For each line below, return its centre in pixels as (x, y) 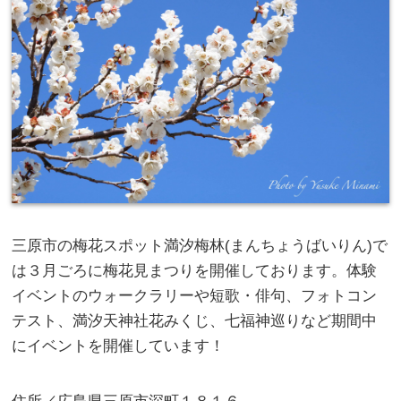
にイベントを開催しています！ (119, 346)
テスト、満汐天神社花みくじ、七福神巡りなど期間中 (195, 321)
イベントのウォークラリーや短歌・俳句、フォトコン (195, 296)
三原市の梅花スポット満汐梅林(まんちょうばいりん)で (200, 246)
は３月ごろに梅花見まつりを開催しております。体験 (195, 271)
